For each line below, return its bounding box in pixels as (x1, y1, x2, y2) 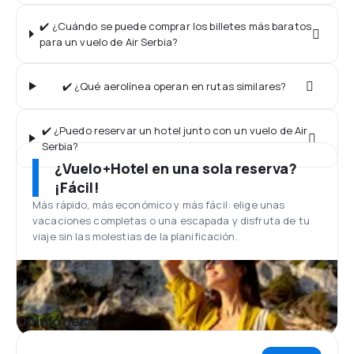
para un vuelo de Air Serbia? (40, 35, 178, 49)
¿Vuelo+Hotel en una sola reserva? (55, 159, 297, 178)
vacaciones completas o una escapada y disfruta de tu (32, 213, 310, 228)
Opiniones (16, 311, 88, 330)
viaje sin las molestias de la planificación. (32, 229, 238, 243)
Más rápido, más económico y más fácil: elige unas (32, 198, 285, 212)
